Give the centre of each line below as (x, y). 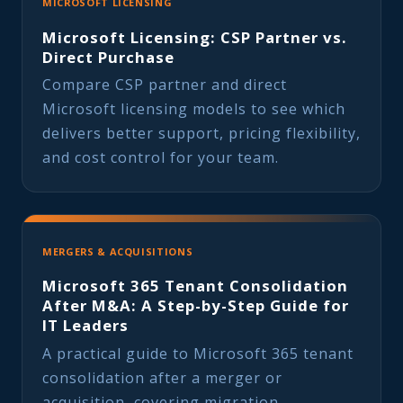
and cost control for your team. (161, 158)
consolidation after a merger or (162, 378)
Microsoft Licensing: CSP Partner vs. (195, 37)
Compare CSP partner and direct (165, 85)
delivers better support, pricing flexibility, (201, 134)
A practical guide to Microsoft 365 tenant (198, 354)
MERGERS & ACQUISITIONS (118, 252)
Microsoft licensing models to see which (194, 109)
